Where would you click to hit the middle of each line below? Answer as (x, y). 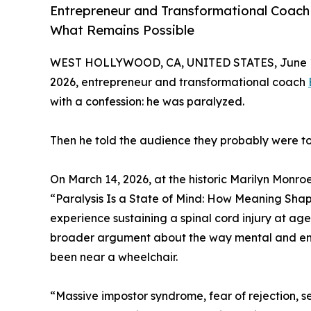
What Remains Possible (122, 30)
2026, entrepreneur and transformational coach (179, 82)
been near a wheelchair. (114, 257)
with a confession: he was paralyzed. (147, 102)
